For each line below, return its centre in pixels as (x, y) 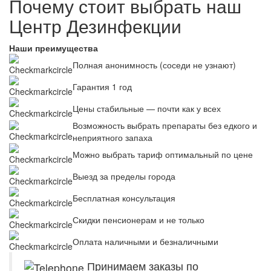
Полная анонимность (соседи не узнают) (154, 65)
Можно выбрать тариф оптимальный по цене (163, 155)
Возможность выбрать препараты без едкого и (165, 126)
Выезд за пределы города (124, 176)
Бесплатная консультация (124, 198)
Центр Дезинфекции (95, 26)
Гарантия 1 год (102, 87)
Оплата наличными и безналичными (145, 242)
